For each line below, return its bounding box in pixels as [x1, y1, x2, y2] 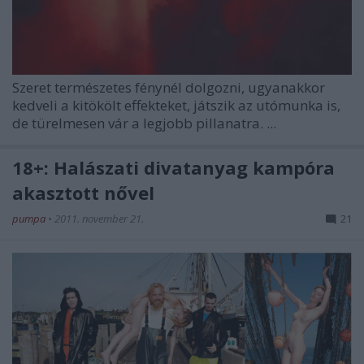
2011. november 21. [54, 211, 144, 227]
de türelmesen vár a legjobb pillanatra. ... [12, 114, 276, 133]
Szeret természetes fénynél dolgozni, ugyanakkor [12, 78, 325, 97]
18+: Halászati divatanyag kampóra [12, 155, 335, 180]
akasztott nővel [12, 180, 154, 206]
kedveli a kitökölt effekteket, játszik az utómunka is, [12, 96, 340, 115]
